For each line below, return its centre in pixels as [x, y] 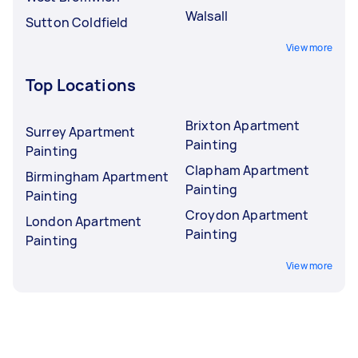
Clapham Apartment [248, 170]
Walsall [207, 16]
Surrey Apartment [81, 132]
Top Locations [81, 85]
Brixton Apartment [243, 125]
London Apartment [84, 221]
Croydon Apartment [247, 215]
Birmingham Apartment [97, 177]
